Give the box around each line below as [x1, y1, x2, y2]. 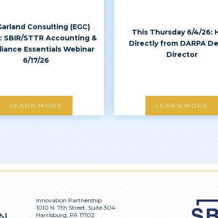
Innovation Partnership [36, 197, 102, 204]
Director [166, 50, 198, 59]
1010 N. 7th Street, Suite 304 [36, 204, 115, 211]
